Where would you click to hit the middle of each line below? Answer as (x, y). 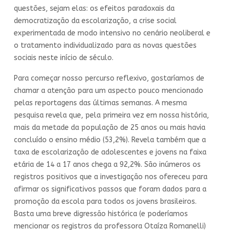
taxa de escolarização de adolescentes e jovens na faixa (110, 152)
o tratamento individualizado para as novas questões (105, 45)
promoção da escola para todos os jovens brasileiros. (105, 201)
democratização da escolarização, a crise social (95, 21)
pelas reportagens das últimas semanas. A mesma (100, 103)
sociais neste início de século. (64, 57)
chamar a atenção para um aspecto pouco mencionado (109, 90)
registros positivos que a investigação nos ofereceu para (111, 177)
